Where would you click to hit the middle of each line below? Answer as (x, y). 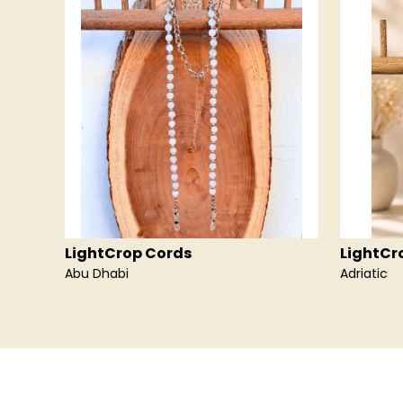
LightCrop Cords (128, 253)
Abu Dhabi (97, 273)
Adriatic (364, 273)
